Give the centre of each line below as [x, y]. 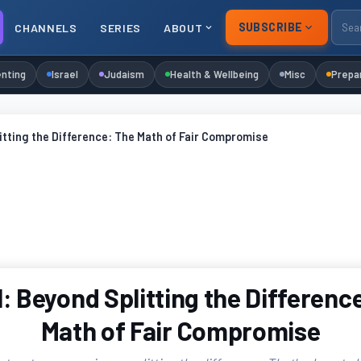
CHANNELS [46, 27]
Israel [65, 74]
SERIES [120, 27]
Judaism [124, 74]
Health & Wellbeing [215, 74]
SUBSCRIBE [270, 27]
